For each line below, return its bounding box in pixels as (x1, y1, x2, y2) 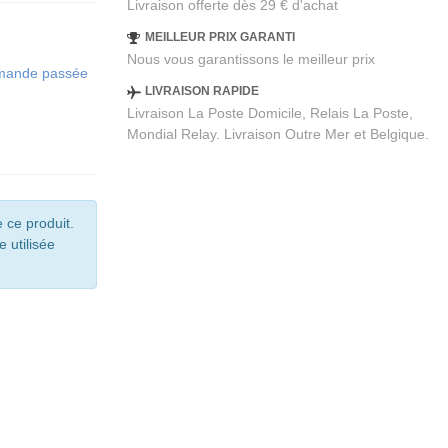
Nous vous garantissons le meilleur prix (126, 51, 375, 68)
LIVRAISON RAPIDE (144, 84, 259, 99)
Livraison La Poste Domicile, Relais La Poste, (126, 105, 413, 122)
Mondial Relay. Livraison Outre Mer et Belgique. (126, 126, 429, 143)
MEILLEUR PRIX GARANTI (144, 30, 295, 45)
